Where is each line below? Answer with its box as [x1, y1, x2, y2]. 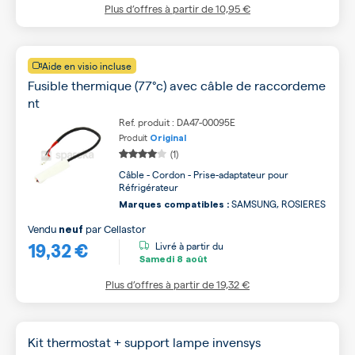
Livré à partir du [155, 239, 223, 252]
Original [150, 134, 186, 143]
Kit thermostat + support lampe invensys [28, 334, 261, 350]
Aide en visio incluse [42, 59, 132, 72]
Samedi [139, 254, 174, 264]
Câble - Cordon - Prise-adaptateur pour [119, 168, 288, 181]
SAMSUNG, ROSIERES [229, 197, 326, 210]
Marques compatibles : [119, 200, 229, 209]
